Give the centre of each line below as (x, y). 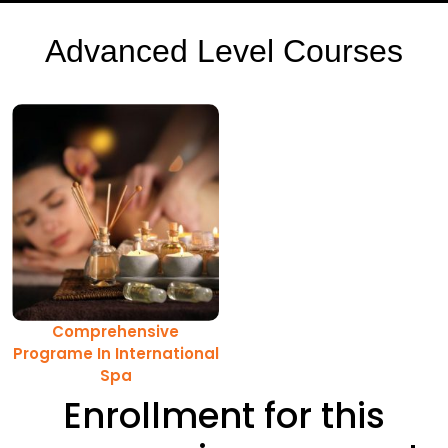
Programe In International (115, 353)
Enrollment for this (224, 415)
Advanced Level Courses (224, 51)
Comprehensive (115, 331)
